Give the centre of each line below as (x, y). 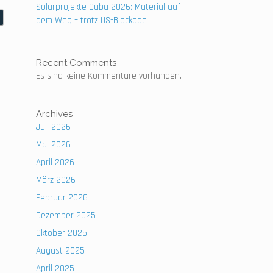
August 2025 (61, 251)
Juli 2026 (54, 127)
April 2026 (55, 162)
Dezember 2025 (66, 215)
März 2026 (56, 180)
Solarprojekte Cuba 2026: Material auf (108, 7)
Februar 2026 (62, 198)
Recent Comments (76, 63)
